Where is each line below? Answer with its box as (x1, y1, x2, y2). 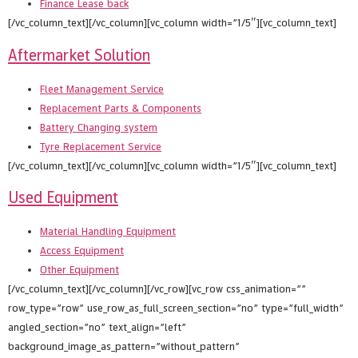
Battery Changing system (40, 121, 157, 133)
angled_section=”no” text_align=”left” (8, 321, 186, 334)
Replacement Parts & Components (40, 101, 201, 114)
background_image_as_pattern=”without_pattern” (8, 340, 240, 353)
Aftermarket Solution (8, 46, 150, 65)
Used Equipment (8, 189, 118, 208)
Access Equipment (40, 245, 124, 257)
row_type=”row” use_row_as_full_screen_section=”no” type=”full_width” (8, 302, 344, 315)
